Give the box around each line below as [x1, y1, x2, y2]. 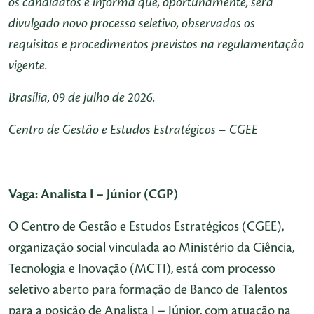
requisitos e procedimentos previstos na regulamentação [8, 37, 304, 51]
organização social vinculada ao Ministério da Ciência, [8, 240, 294, 254]
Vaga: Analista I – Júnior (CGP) [8, 187, 178, 201]
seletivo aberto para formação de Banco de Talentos [8, 282, 287, 296]
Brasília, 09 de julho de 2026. [8, 90, 155, 104]
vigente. [8, 58, 47, 72]
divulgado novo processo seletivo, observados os [8, 16, 255, 30]
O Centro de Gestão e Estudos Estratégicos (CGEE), [8, 219, 284, 233]
